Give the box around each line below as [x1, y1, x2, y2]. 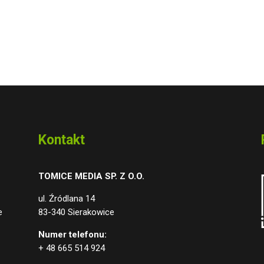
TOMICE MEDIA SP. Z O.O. [38, 171, 144, 182]
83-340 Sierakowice [38, 207, 114, 218]
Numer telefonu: [38, 229, 107, 240]
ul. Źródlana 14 [38, 193, 95, 204]
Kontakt [38, 131, 85, 148]
